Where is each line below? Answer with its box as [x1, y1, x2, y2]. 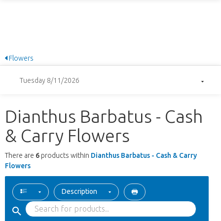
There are [5, 151, 36, 160]
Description [62, 187, 97, 196]
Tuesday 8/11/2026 [20, 76, 79, 84]
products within [39, 151, 91, 160]
